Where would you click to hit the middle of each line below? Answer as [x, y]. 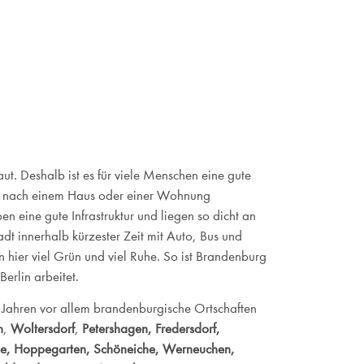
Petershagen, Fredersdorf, [151, 329]
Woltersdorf [42, 329]
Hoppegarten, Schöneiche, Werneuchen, [124, 349]
